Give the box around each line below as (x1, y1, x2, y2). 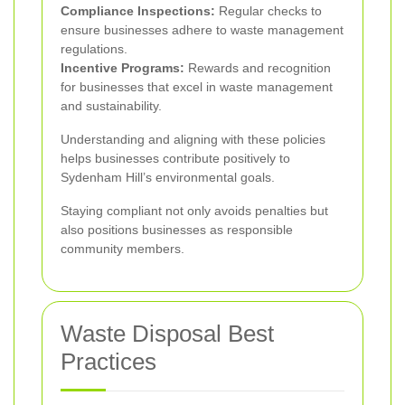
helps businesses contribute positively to (61, 150, 290, 165)
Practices (61, 347, 156, 375)
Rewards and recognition (184, 60, 331, 75)
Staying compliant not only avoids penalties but (61, 202, 328, 218)
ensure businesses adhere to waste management (61, 22, 344, 37)
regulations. (61, 41, 127, 56)
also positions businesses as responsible (61, 221, 293, 237)
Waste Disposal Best (61, 319, 274, 347)
